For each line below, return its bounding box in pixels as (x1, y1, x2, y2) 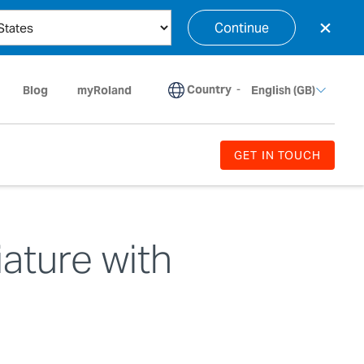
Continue (214, 19, 269, 37)
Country (187, 82, 232, 97)
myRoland (77, 82, 132, 97)
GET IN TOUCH (234, 147, 321, 162)
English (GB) (251, 82, 315, 97)
